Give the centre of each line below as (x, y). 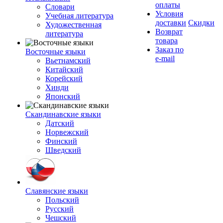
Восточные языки (56, 52)
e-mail (165, 58)
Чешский (61, 218)
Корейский (64, 78)
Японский (63, 96)
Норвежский (67, 132)
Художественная (73, 25)
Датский (60, 123)
